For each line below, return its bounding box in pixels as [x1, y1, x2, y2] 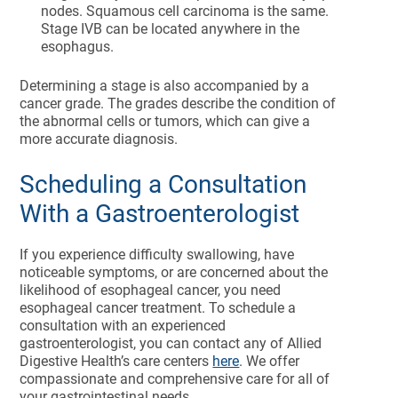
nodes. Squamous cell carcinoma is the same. [41, 3, 330, 20]
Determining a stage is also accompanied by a [20, 77, 310, 94]
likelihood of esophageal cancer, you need [20, 282, 282, 298]
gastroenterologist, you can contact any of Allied [20, 335, 322, 352]
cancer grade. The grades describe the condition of [20, 95, 337, 112]
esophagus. [41, 38, 118, 55]
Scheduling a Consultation [20, 170, 307, 199]
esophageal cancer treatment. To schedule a [20, 299, 297, 316]
